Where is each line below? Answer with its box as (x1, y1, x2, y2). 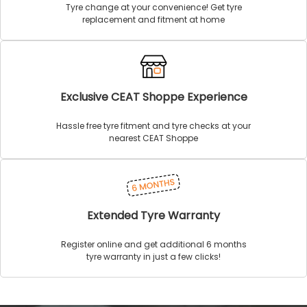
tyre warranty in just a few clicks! (86, 251, 221, 262)
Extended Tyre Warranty (87, 208, 220, 223)
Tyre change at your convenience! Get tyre (65, 1, 242, 13)
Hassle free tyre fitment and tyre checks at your (56, 120, 251, 132)
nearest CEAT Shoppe (109, 132, 198, 144)
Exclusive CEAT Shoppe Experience (60, 89, 247, 105)
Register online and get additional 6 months (60, 238, 247, 250)
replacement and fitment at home (82, 14, 225, 25)
